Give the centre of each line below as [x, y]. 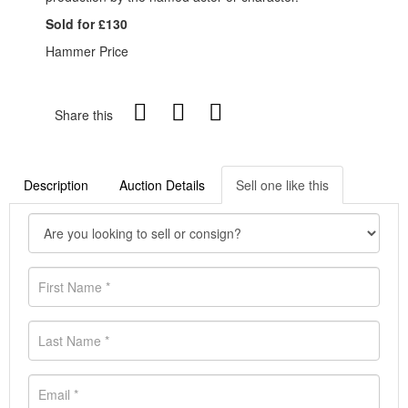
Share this [84, 115]
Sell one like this [282, 185]
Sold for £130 [87, 24]
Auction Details [162, 185]
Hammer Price [87, 51]
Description [56, 185]
